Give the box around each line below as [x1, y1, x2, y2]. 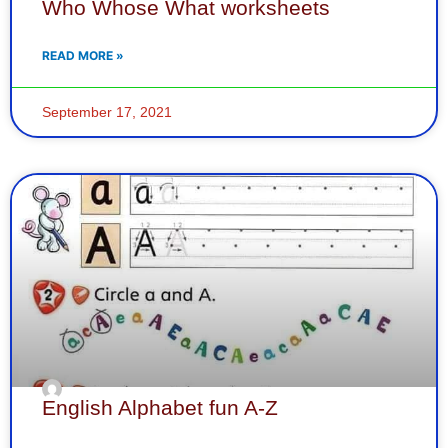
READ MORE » [42, 47, 124, 63]
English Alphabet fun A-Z [42, 395, 278, 419]
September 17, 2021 [42, 103, 172, 120]
